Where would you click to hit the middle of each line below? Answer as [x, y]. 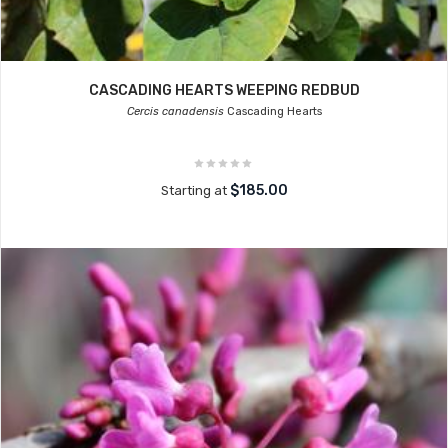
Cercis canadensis [175, 111]
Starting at [195, 190]
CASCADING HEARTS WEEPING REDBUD [224, 90]
